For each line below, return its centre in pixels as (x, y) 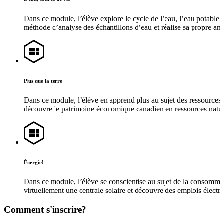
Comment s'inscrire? (45, 209)
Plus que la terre (43, 80)
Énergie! (34, 162)
